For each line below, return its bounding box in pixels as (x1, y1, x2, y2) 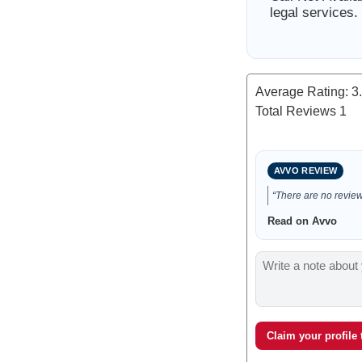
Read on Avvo (267, 215, 337, 227)
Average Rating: (255, 85, 351, 99)
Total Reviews (255, 104, 339, 118)
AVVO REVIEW (273, 166, 338, 175)
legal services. (269, 5, 358, 20)
